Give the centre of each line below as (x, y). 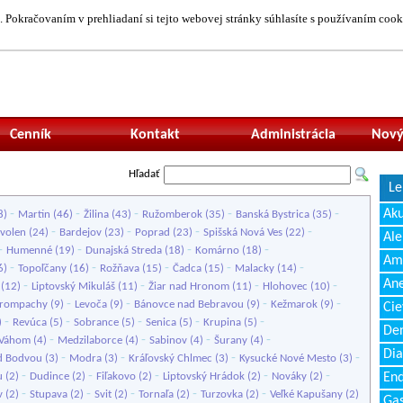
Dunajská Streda (124, 251)
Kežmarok (294, 304)
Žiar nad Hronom (189, 287)
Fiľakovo (116, 376)
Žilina (96, 215)
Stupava (49, 394)
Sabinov (168, 340)
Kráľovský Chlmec (170, 358)
